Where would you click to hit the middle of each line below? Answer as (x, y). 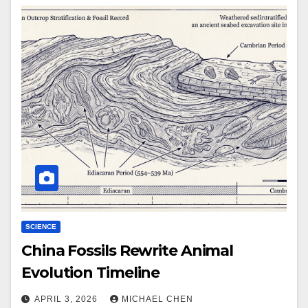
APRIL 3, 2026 (67, 299)
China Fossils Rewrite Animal (128, 251)
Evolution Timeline (91, 273)
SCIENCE (41, 227)
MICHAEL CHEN (157, 299)
